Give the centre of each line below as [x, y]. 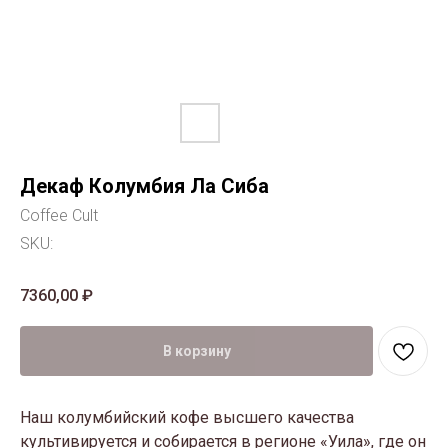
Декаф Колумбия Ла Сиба [144, 186]
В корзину [196, 351]
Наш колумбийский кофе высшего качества [187, 418]
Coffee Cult [59, 215]
